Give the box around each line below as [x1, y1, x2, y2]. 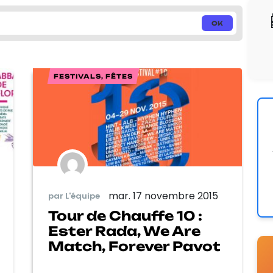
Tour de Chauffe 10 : [48, 207, 202, 224]
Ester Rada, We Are [48, 222, 200, 239]
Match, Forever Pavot [48, 238, 221, 254]
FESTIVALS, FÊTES [54, 73, 133, 80]
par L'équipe [48, 190, 100, 202]
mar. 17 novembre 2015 [108, 188, 218, 203]
